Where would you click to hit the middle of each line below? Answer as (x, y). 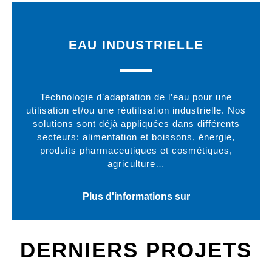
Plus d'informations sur (136, 197)
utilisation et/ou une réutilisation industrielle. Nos (136, 110)
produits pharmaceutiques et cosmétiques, (136, 151)
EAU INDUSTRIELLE (136, 45)
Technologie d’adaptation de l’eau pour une (136, 97)
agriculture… (136, 164)
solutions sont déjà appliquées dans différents (136, 124)
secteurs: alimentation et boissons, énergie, (136, 137)
